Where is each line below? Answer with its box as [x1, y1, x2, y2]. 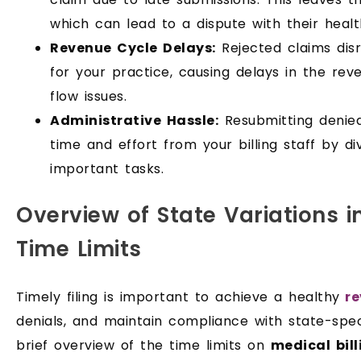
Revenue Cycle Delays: [50, 38, 216, 57]
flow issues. [50, 86, 133, 106]
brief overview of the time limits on [16, 336, 271, 355]
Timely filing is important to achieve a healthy [16, 288, 340, 307]
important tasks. [50, 159, 164, 178]
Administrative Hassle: [50, 110, 218, 130]
